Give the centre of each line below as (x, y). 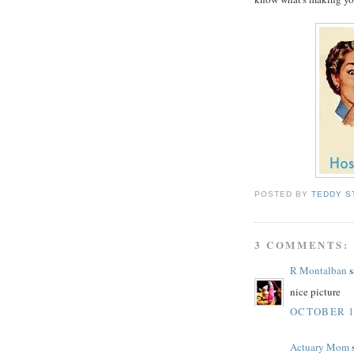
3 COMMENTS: (302, 245)
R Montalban (318, 271)
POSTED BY (283, 194)
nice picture (315, 291)
